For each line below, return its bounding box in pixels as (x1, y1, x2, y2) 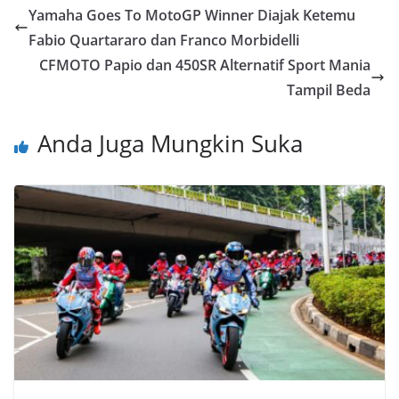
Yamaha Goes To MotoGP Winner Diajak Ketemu (28, 5, 355, 26)
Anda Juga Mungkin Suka (37, 127, 303, 160)
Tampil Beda (287, 80, 370, 101)
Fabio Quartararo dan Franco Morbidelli (28, 30, 299, 51)
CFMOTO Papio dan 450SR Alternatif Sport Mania (39, 55, 370, 76)
